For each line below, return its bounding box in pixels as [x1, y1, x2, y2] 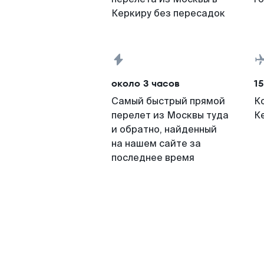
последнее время [111, 151, 194, 164]
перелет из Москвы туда [111, 109, 229, 121]
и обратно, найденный [111, 123, 217, 136]
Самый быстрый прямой [111, 95, 225, 107]
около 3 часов [111, 77, 180, 90]
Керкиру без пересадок [111, 7, 225, 19]
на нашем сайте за [111, 137, 201, 150]
